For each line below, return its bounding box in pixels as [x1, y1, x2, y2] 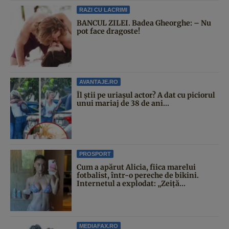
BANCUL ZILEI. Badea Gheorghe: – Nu [77, 18, 211, 28]
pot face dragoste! [77, 27, 140, 36]
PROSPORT [79, 151, 111, 157]
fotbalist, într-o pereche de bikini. [77, 171, 199, 180]
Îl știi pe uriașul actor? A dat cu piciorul [77, 90, 215, 100]
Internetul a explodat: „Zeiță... [77, 179, 186, 189]
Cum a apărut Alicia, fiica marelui [77, 163, 196, 172]
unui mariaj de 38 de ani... [77, 99, 169, 108]
